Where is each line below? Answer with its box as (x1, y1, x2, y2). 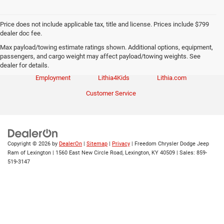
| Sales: (175, 149, 196, 156)
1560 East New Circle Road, (54, 149, 123, 156)
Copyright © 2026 (7, 140, 52, 147)
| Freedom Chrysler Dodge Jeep (130, 140, 209, 147)
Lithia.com (156, 74, 186, 82)
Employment (35, 74, 70, 82)
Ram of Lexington (7, 149, 51, 156)
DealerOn (59, 140, 82, 147)
